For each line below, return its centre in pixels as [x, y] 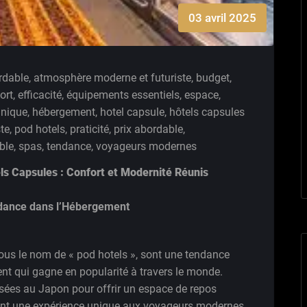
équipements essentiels [123, 95]
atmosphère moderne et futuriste [112, 77]
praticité [89, 129]
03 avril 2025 [222, 17]
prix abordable [148, 129]
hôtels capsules [207, 112]
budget [213, 77]
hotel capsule [132, 112]
